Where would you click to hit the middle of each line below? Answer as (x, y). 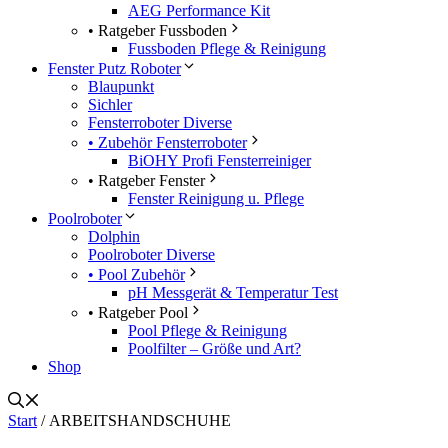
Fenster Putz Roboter (114, 68)
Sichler (110, 104)
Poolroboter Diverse (151, 254)
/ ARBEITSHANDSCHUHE (134, 420)
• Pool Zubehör (136, 274)
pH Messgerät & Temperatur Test (233, 292)
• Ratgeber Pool (138, 312)
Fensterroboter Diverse (160, 122)
